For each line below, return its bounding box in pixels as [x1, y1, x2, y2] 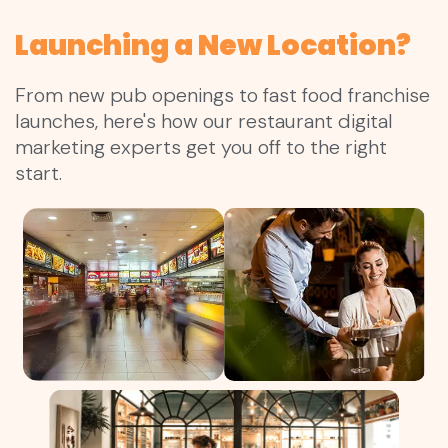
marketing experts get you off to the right [15, 133, 387, 160]
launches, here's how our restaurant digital [15, 107, 393, 134]
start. [15, 159, 62, 186]
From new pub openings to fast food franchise [15, 81, 430, 108]
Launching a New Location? [15, 25, 411, 65]
